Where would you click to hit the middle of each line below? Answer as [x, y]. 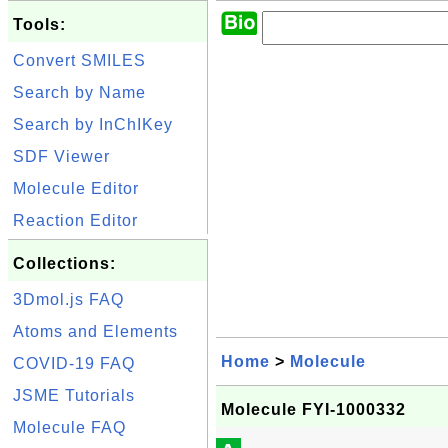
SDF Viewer [61, 156]
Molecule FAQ [69, 427]
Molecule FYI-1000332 [313, 409]
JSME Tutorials [74, 395]
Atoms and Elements [95, 331]
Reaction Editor [75, 220]
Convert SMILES [79, 60]
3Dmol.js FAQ [68, 299]
